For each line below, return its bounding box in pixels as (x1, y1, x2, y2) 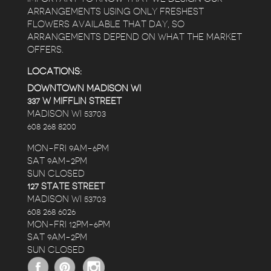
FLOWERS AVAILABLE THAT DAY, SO (27, 20, 184, 30)
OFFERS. (27, 45, 64, 55)
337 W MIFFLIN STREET (27, 97, 122, 106)
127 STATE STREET (27, 182, 105, 192)
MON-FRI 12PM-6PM (27, 220, 110, 230)
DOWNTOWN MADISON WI (27, 84, 141, 94)
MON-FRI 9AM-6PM (27, 144, 109, 154)
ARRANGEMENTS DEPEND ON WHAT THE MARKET (27, 33, 242, 42)
